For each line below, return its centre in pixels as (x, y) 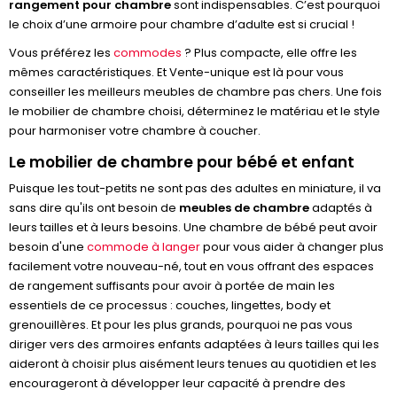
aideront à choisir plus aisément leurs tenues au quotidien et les (193, 364)
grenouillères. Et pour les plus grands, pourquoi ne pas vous (181, 325)
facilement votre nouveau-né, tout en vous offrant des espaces (191, 266)
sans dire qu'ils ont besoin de (94, 208)
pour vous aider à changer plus (292, 247)
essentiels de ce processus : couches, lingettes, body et (170, 305)
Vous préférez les (61, 53)
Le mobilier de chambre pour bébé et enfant (182, 162)
